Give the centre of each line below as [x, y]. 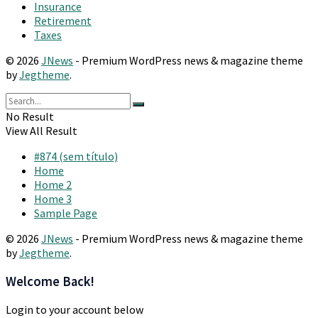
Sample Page [66, 213]
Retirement [63, 20]
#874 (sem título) [76, 156]
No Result [30, 116]
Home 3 [53, 198]
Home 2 [53, 184]
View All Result [42, 130]
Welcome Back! [50, 281]
